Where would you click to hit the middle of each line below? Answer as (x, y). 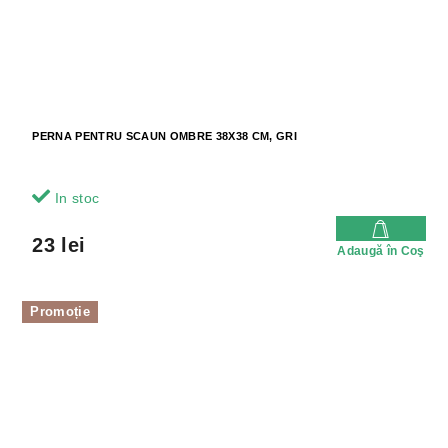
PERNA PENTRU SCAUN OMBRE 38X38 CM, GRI (164, 136)
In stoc (75, 198)
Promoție (60, 312)
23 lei (59, 245)
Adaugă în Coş (381, 251)
